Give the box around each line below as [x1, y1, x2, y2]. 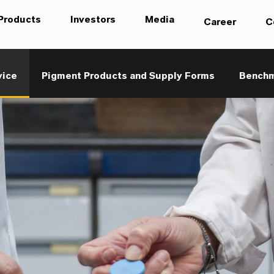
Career [204, 17, 236, 27]
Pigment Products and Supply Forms [42, 71, 215, 81]
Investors [70, 15, 116, 24]
